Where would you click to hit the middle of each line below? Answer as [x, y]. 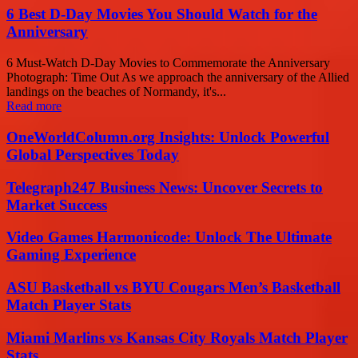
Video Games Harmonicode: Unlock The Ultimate [169, 237]
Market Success [57, 205]
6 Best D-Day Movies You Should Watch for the [162, 14]
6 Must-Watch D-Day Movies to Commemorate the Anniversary [168, 63]
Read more [34, 106]
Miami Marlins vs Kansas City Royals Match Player [177, 337]
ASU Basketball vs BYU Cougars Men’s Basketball [173, 288]
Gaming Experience [71, 255]
